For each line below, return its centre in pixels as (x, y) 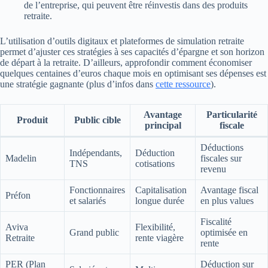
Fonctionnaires (97, 190)
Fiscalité (216, 222)
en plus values (227, 201)
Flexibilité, (155, 227)
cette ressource (183, 84)
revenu (213, 169)
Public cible (97, 120)
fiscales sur (221, 159)
